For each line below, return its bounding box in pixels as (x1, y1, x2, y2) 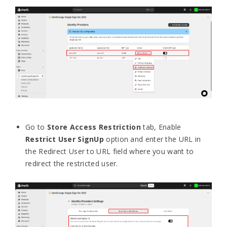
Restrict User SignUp (25, 134, 106, 144)
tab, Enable (141, 122, 181, 132)
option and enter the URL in (106, 134, 201, 144)
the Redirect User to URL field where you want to (25, 146, 194, 156)
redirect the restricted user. (25, 159, 118, 168)
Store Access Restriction (47, 122, 141, 132)
